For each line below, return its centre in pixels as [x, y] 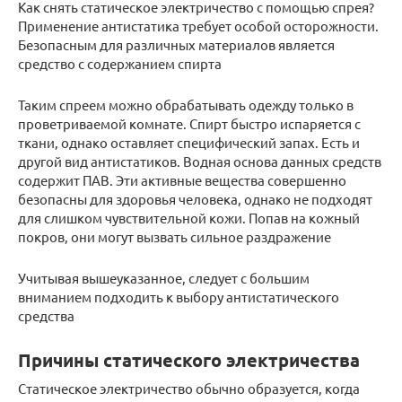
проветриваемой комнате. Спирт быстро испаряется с [189, 123]
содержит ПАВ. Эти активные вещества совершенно [182, 180]
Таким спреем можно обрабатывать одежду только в [186, 105]
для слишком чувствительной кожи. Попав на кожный [189, 218]
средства [46, 315]
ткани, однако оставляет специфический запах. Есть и [189, 142]
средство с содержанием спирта [120, 63]
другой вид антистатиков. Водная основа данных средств [200, 161]
